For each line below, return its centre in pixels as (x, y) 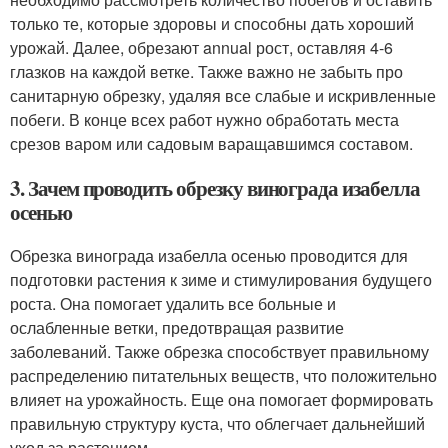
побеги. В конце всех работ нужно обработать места (204, 119)
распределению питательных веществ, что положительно (223, 375)
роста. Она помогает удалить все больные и (173, 303)
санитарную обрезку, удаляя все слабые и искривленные (223, 95)
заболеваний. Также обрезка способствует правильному (219, 351)
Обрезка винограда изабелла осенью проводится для (209, 255)
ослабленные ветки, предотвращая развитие (177, 327)
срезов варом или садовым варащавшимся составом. (211, 143)
